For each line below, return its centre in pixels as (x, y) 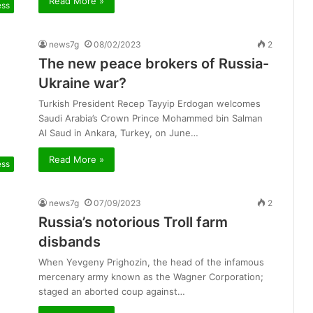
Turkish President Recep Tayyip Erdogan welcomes (150, 104)
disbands (70, 242)
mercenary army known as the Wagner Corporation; (151, 277)
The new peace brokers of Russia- (154, 64)
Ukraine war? (82, 83)
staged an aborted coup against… (112, 292)
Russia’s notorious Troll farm (133, 223)
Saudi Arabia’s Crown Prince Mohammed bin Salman (151, 118)
